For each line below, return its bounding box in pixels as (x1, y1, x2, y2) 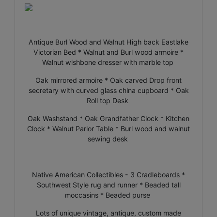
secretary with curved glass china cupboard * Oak (28, 86, 189, 94)
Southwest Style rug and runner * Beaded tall (36, 180, 181, 189)
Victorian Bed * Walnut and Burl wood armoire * (33, 47, 184, 56)
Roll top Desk (87, 96, 130, 105)
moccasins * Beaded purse (65, 190, 152, 199)
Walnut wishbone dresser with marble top (42, 58, 175, 66)
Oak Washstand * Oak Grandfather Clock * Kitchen (28, 114, 189, 123)
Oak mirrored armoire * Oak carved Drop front (35, 76, 182, 84)
